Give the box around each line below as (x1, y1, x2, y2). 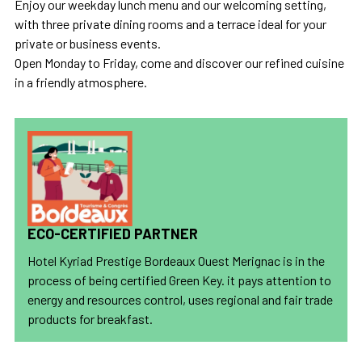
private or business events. (15, 36, 161, 52)
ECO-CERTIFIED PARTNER (27, 224, 198, 242)
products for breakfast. (27, 310, 153, 326)
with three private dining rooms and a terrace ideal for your (15, 16, 326, 32)
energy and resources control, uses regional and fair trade (27, 291, 333, 307)
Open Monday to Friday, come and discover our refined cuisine (15, 55, 344, 71)
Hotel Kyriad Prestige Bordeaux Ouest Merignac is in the (27, 252, 325, 268)
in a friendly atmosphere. (15, 74, 147, 90)
